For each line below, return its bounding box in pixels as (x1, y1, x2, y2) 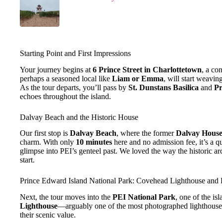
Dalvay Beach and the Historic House (20, 112, 138, 121)
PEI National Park (112, 193, 175, 202)
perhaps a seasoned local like (20, 74, 112, 83)
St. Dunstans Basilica (128, 83, 199, 92)
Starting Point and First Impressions (20, 49, 131, 57)
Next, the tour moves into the (20, 193, 112, 202)
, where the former (116, 129, 176, 138)
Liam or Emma (112, 74, 164, 83)
